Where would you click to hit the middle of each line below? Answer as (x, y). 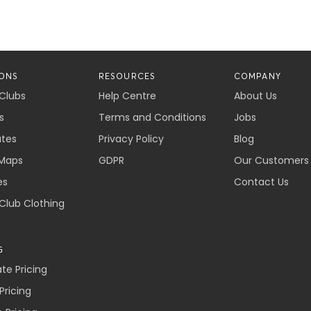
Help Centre (127, 96)
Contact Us (261, 182)
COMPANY (257, 76)
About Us (255, 96)
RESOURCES (127, 76)
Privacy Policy (131, 139)
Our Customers (271, 160)
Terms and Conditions (152, 117)
